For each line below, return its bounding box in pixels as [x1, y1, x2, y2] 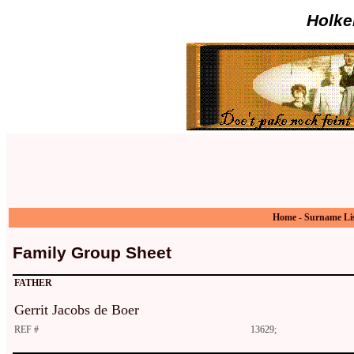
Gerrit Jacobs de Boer [14, 302, 139, 318]
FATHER [14, 277, 52, 289]
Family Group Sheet [13, 243, 171, 262]
